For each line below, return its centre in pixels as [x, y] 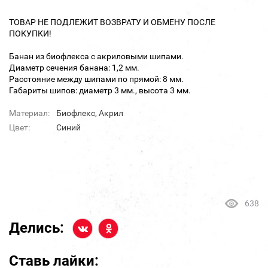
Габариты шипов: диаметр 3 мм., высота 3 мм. [100, 91]
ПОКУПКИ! [30, 34]
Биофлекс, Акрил [90, 113]
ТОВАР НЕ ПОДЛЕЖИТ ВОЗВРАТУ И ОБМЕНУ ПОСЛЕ [112, 22]
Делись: [36, 228]
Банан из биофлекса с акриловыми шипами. [96, 57]
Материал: [29, 113]
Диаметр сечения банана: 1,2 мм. [74, 68]
